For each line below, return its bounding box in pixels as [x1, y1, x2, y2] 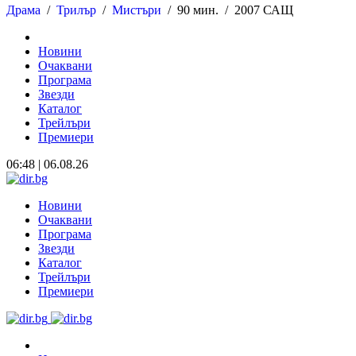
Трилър [56, 2, 96, 17]
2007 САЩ [234, 2, 293, 17]
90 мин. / [177, 2, 231, 17]
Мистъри [112, 2, 161, 17]
